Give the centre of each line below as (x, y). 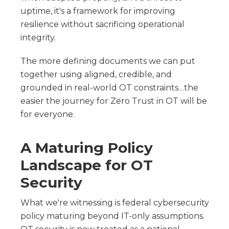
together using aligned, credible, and (96, 74)
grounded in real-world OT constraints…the (109, 87)
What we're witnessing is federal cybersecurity (115, 202)
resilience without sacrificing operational (102, 24)
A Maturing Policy (87, 147)
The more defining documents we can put (108, 61)
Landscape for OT (87, 165)
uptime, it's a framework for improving (98, 11)
